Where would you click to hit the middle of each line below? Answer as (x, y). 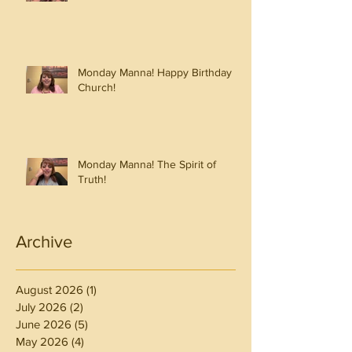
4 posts (103, 342)
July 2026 (41, 307)
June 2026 (44, 324)
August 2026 (49, 290)
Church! (97, 88)
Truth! (92, 180)
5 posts (107, 324)
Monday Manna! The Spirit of (147, 165)
